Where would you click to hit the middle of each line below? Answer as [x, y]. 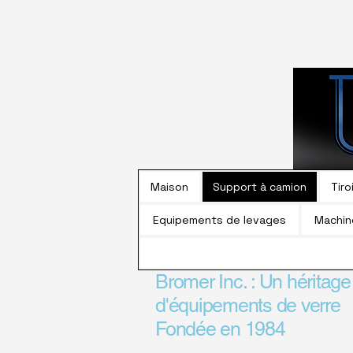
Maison [170, 187]
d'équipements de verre [248, 305]
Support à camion [259, 187]
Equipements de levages [220, 220]
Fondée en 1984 [220, 329]
